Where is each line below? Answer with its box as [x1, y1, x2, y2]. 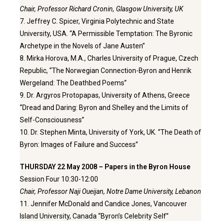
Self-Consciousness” [20, 116, 84, 124]
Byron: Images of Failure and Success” [20, 141, 140, 149]
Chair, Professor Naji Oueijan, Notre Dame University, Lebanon [20, 187, 201, 196]
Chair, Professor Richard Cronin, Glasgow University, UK [20, 5, 184, 13]
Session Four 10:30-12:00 [20, 175, 98, 184]
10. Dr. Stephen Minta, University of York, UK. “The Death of [20, 128, 201, 137]
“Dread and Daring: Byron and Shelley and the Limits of [20, 104, 188, 112]
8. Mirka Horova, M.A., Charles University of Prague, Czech [20, 54, 198, 63]
